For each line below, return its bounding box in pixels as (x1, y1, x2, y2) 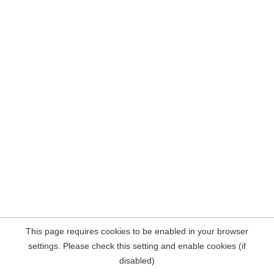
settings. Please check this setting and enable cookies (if (28, 241, 246, 251)
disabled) (119, 256, 155, 265)
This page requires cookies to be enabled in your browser (26, 226, 248, 236)
